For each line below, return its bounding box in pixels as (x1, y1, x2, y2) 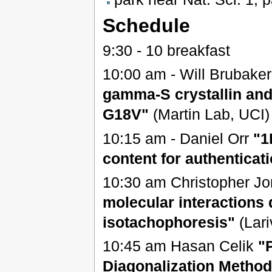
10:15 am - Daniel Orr (102, 129, 253, 147)
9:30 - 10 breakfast (102, 41, 230, 59)
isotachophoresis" (102, 213, 235, 231)
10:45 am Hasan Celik (102, 237, 258, 255)
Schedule (102, 14, 190, 36)
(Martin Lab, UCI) (148, 106, 270, 123)
